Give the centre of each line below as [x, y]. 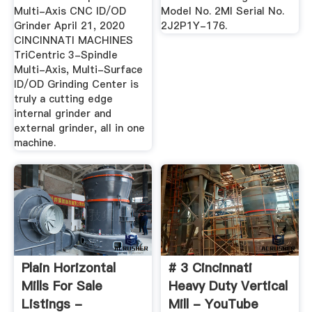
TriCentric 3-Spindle [65, 55]
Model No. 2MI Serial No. [223, 11]
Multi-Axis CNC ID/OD [70, 11]
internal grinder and [62, 114]
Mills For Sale [62, 286]
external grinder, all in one [79, 128]
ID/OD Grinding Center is [76, 85]
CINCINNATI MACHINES [73, 41]
